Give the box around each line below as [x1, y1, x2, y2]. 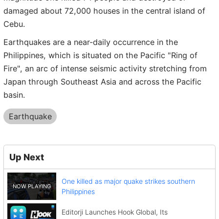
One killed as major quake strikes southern [61, 177, 195, 186]
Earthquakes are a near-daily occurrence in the [3, 37, 178, 47]
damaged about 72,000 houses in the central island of [3, 5, 205, 16]
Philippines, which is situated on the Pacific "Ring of [3, 50, 197, 61]
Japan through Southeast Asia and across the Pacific [3, 77, 201, 87]
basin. [3, 90, 25, 100]
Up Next [9, 151, 44, 162]
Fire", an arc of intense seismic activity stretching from [3, 64, 207, 74]
